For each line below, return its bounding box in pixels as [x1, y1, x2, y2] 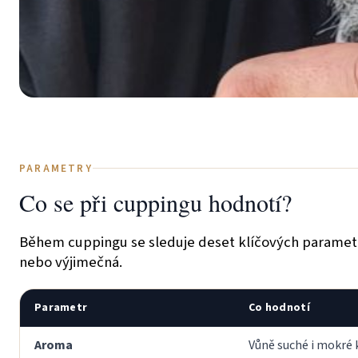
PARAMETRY [19, 160, 93, 176]
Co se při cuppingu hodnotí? [19, 185, 292, 218]
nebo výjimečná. [19, 251, 122, 272]
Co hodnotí [249, 299, 310, 316]
